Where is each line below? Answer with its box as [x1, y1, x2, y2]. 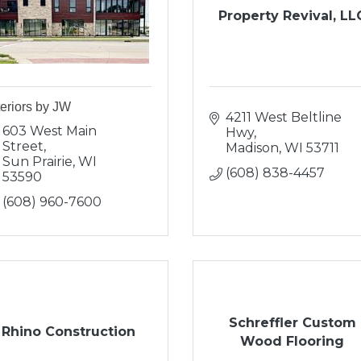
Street [2, 139, 44, 154]
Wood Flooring [240, 333, 345, 349]
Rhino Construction [2, 324, 136, 339]
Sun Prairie [2, 154, 73, 169]
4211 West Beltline [226, 110, 342, 125]
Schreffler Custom [228, 314, 356, 330]
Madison [226, 140, 279, 156]
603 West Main [2, 123, 97, 139]
